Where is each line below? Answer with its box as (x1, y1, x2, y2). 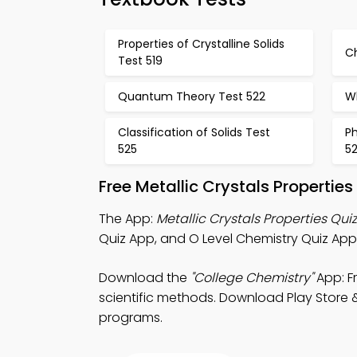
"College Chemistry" (190, 269, 313, 287)
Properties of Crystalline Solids (118, 36, 284, 52)
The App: (99, 210, 156, 228)
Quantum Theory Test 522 (118, 88, 265, 104)
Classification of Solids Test (118, 124, 270, 140)
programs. (99, 308, 163, 327)
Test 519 (118, 53, 163, 69)
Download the (99, 269, 190, 287)
